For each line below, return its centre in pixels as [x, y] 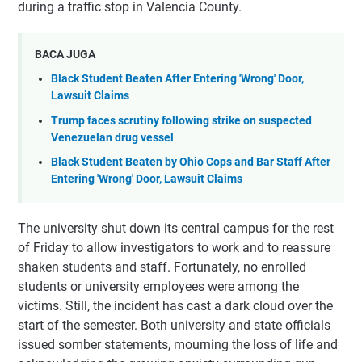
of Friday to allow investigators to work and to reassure [174, 247]
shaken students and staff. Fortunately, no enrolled [162, 267]
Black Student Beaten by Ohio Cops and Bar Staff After [191, 162]
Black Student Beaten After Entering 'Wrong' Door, [177, 79]
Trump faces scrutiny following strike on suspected [181, 120]
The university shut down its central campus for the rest [176, 228]
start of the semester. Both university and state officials [174, 325]
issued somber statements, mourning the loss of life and [178, 344]
